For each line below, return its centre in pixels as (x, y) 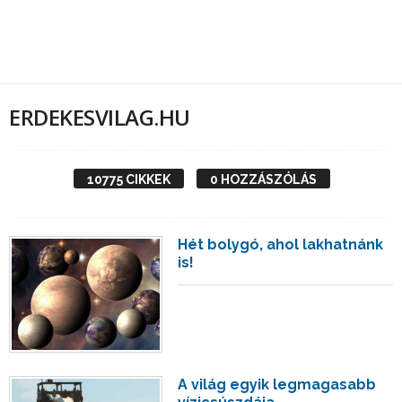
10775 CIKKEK (128, 179)
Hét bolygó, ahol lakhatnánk (281, 245)
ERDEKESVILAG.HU (100, 117)
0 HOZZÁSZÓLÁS (263, 179)
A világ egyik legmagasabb (277, 384)
